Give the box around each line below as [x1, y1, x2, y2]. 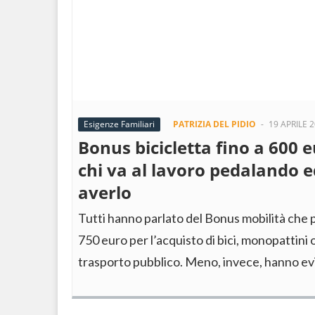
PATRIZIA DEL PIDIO [173, 118, 256, 130]
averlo [78, 181, 131, 204]
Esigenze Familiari [84, 118, 155, 130]
